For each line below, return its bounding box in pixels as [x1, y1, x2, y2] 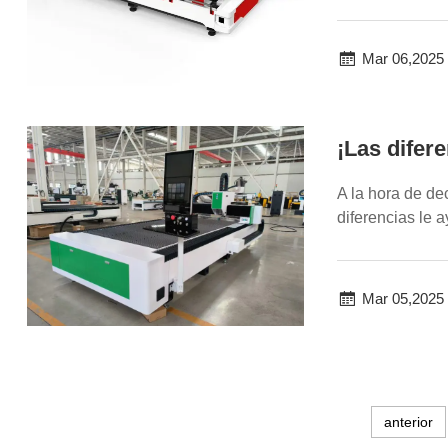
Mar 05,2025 [361, 289, 444, 307]
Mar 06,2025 [361, 49, 444, 67]
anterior [383, 414, 433, 430]
